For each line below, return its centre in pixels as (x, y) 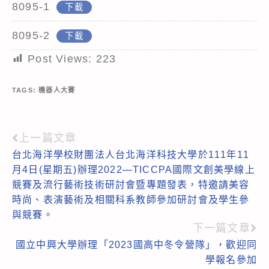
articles (39, 181)
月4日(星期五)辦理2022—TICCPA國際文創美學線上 (134, 169)
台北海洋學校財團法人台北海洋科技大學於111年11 (131, 154)
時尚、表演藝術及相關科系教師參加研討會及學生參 (131, 199)
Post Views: (60, 59)
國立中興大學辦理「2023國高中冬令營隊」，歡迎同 (136, 244)
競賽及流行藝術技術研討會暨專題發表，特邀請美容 (131, 184)
